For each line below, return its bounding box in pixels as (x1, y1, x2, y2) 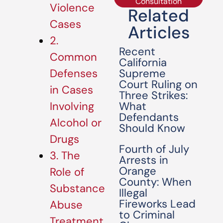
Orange (119, 164, 157, 178)
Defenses (50, 66, 98, 81)
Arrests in (119, 153, 169, 167)
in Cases (50, 83, 93, 98)
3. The (50, 148, 80, 163)
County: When (119, 175, 192, 189)
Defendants (119, 110, 179, 124)
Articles (127, 21, 190, 44)
